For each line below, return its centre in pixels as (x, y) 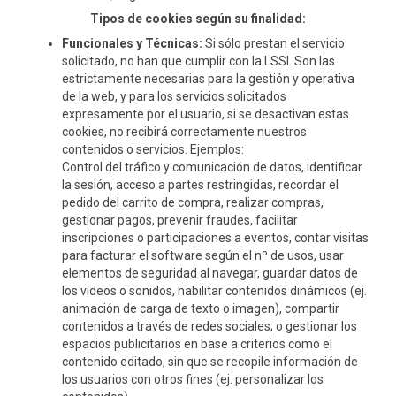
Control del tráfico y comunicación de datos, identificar (212, 167)
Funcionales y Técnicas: (132, 43)
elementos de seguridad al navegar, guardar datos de (210, 273)
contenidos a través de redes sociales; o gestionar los (209, 326)
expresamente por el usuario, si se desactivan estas (206, 114)
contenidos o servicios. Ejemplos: (153, 149)
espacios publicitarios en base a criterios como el (197, 344)
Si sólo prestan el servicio (274, 43)
